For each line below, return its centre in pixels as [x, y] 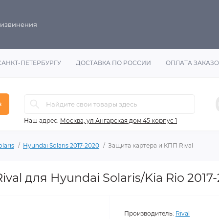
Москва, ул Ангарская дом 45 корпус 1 [119, 120]
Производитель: [149, 213]
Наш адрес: [41, 120]
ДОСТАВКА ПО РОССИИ [113, 63]
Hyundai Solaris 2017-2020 [61, 145]
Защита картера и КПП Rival [151, 145]
